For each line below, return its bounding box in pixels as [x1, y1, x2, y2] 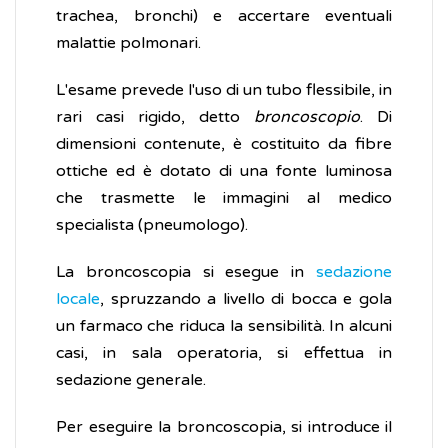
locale [56, 289, 100, 310]
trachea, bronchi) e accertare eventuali [56, 6, 392, 27]
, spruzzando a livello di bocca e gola [100, 289, 392, 310]
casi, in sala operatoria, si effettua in [56, 343, 392, 364]
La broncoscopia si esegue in [56, 262, 316, 283]
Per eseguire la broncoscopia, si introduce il [56, 417, 392, 438]
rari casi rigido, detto [56, 107, 254, 128]
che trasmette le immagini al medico [56, 188, 392, 209]
